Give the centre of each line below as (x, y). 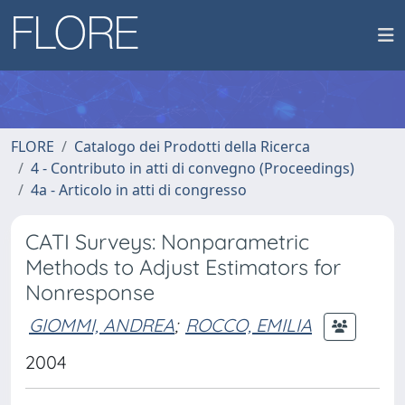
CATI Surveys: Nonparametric (167, 242)
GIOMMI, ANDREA (102, 325)
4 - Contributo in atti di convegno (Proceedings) (193, 168)
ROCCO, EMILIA (249, 325)
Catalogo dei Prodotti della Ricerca (192, 146)
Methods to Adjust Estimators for (183, 267)
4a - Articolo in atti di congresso (139, 190)
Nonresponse (90, 292)
